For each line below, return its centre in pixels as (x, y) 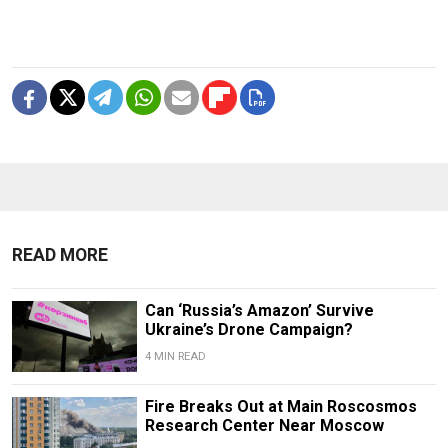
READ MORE (60, 255)
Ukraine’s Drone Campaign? (248, 330)
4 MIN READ (175, 357)
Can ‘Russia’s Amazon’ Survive (259, 311)
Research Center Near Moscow (264, 425)
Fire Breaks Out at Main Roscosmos (280, 406)
